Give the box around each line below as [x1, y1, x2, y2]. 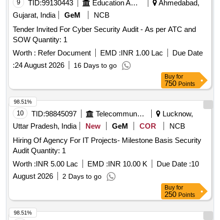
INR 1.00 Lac [121, 49, 163, 57]
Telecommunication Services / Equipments [137, 110, 144, 118]
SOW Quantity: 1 [32, 35, 67, 44]
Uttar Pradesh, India [13, 122, 77, 131]
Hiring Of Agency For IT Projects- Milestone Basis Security [13, 136, 201, 145]
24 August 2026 [15, 61, 64, 70]
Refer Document [36, 49, 91, 57]
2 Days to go [62, 172, 102, 181]
